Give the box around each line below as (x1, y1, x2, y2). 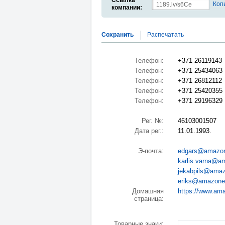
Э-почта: (138, 148, 164, 155)
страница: (134, 195, 164, 202)
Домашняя (132, 188, 164, 195)
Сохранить (101, 31, 134, 38)
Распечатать (147, 31, 184, 38)
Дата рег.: (135, 128, 164, 135)
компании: (111, 4, 142, 11)
